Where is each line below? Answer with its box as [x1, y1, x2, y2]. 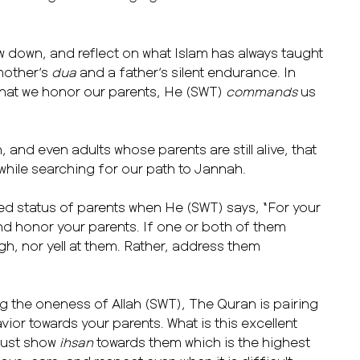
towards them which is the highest [96, 333, 310, 350]
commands [226, 83, 301, 99]
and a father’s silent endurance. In [80, 63, 296, 80]
